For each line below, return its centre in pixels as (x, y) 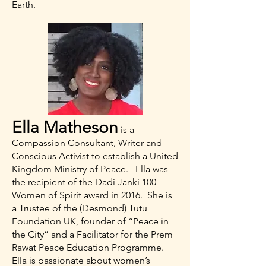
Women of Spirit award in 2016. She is (92, 195)
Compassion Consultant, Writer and (87, 143)
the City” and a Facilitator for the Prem (92, 234)
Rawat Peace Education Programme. (89, 247)
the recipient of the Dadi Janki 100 (84, 182)
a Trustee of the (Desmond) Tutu (80, 208)
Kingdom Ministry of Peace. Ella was (90, 169)
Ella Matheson (65, 127)
